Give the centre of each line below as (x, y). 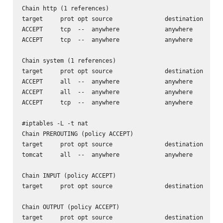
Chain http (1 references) (65, 8)
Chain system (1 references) (69, 61)
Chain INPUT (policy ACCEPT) (69, 176)
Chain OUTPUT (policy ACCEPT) (70, 207)
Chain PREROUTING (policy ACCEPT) (77, 134)
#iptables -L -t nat (55, 123)
